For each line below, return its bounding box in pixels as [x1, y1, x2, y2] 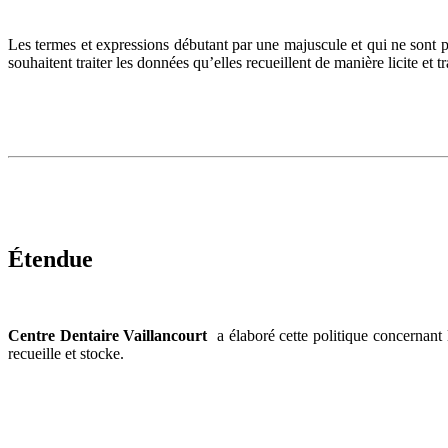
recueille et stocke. [8, 344, 124, 362]
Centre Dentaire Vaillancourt [8, 326, 208, 344]
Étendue [8, 245, 93, 272]
